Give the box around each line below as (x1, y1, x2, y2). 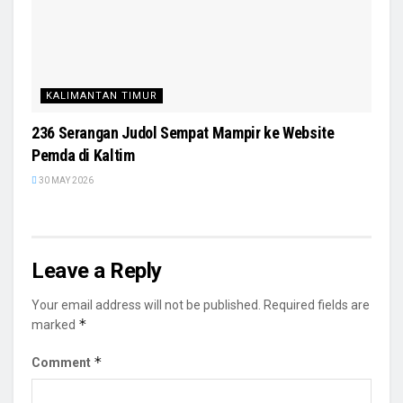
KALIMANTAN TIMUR (46, 89, 157, 102)
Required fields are (264, 297, 370, 312)
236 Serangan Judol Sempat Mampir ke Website (31, 122, 335, 142)
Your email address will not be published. (31, 297, 261, 312)
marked (31, 317, 78, 332)
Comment (31, 354, 94, 370)
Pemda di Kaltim (31, 145, 135, 165)
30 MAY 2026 (37, 175, 94, 185)
